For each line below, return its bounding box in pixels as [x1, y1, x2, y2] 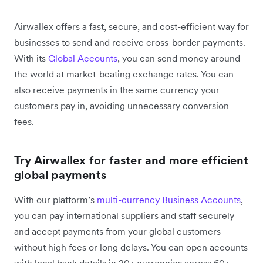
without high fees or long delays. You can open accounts [14, 241, 248, 253]
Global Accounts [48, 52, 117, 64]
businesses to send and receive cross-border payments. [14, 36, 245, 48]
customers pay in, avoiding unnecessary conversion [14, 99, 229, 112]
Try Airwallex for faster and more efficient [14, 152, 249, 168]
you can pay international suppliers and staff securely [14, 209, 234, 221]
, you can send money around [117, 52, 240, 64]
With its [14, 52, 48, 64]
